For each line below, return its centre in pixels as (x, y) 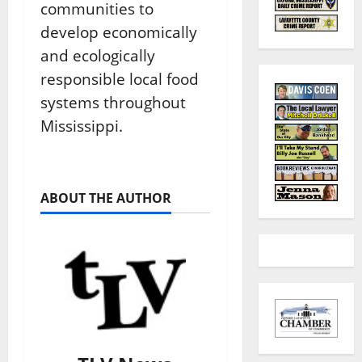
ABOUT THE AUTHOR (106, 198)
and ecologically (98, 55)
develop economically (119, 32)
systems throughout (113, 102)
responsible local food (120, 78)
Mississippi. (82, 125)
